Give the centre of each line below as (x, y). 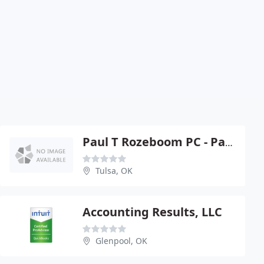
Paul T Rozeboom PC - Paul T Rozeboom (229, 142)
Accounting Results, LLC (152, 212)
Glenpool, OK (121, 240)
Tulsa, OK (114, 170)
